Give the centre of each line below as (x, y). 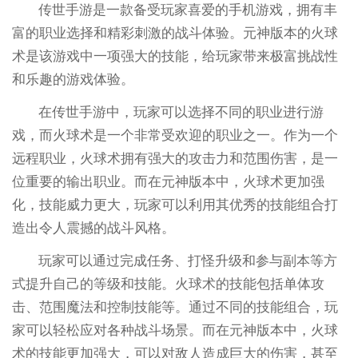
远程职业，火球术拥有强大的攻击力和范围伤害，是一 (175, 158)
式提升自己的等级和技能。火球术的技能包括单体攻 (168, 284)
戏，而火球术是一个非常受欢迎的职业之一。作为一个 (175, 135)
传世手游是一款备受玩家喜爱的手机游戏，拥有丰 (188, 10)
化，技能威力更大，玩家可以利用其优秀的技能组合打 (175, 205)
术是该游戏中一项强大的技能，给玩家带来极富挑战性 (175, 56)
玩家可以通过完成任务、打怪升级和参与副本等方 (188, 261)
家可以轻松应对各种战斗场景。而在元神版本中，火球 (175, 330)
